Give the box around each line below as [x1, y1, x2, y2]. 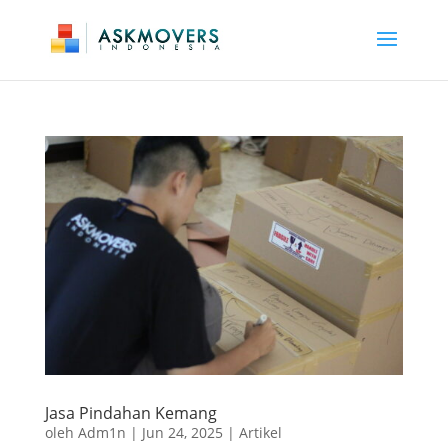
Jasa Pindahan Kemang [44, 401, 217, 424]
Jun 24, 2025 [141, 422, 223, 442]
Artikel [238, 422, 282, 442]
